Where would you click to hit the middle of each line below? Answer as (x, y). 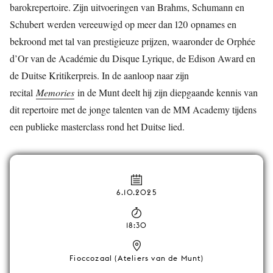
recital (23, 92)
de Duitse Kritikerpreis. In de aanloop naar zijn (99, 75)
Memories (55, 92)
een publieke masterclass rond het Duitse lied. (97, 126)
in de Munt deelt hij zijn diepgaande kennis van (166, 92)
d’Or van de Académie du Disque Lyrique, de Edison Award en (133, 58)
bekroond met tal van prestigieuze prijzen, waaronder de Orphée (133, 41)
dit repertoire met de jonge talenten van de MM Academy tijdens (133, 109)
